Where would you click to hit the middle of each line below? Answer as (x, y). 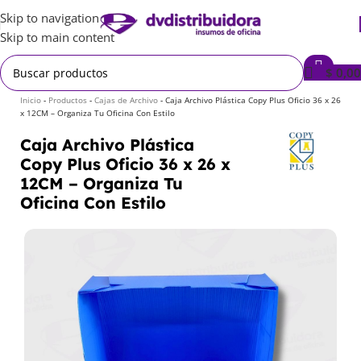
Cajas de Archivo (126, 100)
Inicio (31, 100)
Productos (68, 100)
